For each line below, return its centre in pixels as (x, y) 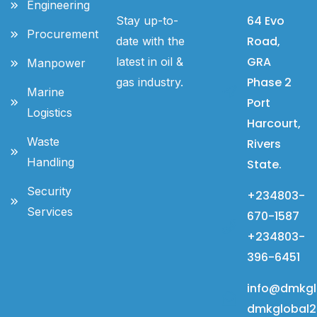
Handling (50, 162)
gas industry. (150, 82)
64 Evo (265, 21)
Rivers (264, 144)
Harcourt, (273, 123)
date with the (151, 41)
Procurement (62, 34)
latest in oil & (150, 62)
